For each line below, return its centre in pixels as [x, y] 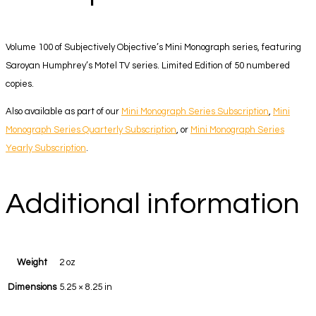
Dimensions [32, 287]
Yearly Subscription [46, 148]
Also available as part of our [63, 112]
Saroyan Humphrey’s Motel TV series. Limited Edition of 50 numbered [148, 66]
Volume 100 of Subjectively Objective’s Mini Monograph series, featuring [153, 48]
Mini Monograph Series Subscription [195, 112]
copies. [20, 84]
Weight [32, 263]
